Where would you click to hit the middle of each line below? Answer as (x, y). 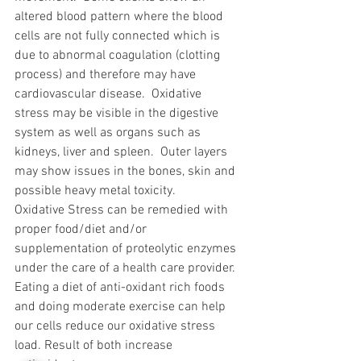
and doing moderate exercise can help (122, 307)
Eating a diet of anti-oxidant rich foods (121, 287)
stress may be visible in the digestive (118, 113)
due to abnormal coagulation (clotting (119, 55)
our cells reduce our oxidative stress (116, 326)
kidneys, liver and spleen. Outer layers (122, 152)
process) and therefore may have (107, 75)
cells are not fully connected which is (119, 36)
